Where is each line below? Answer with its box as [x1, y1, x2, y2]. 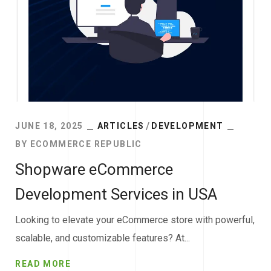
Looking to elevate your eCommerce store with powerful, [15, 214, 255, 226]
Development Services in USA [15, 185, 218, 204]
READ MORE [15, 259, 71, 269]
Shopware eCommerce [15, 160, 174, 179]
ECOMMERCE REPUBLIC [30, 139, 142, 149]
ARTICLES [97, 121, 145, 131]
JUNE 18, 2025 [15, 121, 83, 131]
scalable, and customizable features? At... [15, 232, 191, 244]
